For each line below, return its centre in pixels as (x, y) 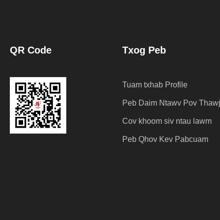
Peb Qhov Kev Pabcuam (165, 139)
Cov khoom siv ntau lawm (167, 121)
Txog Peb (144, 50)
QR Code (31, 50)
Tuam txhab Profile (155, 85)
